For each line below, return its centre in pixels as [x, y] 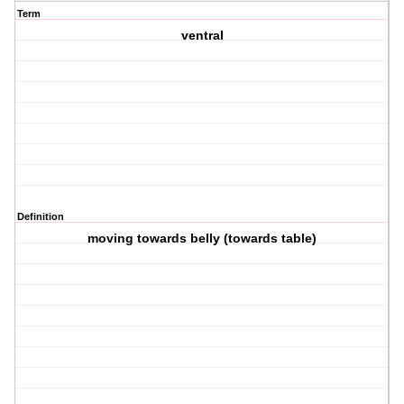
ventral [202, 36]
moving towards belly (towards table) [202, 239]
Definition [41, 217]
